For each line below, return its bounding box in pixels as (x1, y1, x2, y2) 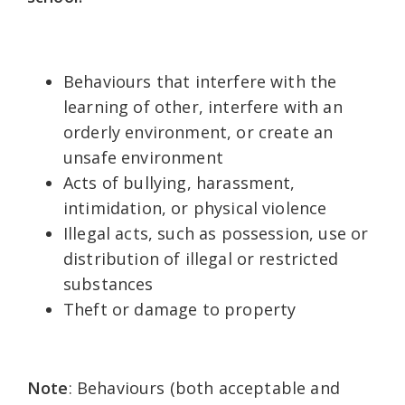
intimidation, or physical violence (63, 196, 327, 219)
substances (63, 272, 154, 295)
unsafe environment (63, 146, 223, 168)
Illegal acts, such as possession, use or (63, 221, 369, 244)
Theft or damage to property (63, 297, 297, 320)
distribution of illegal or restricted (63, 247, 338, 269)
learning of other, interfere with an (63, 95, 343, 118)
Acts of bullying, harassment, (63, 171, 296, 193)
